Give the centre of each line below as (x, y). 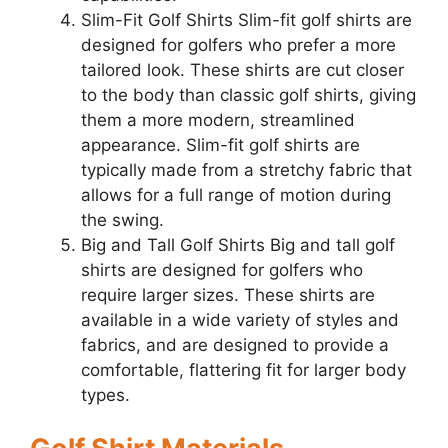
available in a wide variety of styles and (240, 319)
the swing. (122, 219)
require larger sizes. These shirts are (228, 294)
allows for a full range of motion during (236, 194)
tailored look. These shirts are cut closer (242, 69)
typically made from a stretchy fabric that (246, 169)
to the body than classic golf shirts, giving (248, 94)
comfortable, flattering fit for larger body (243, 369)
